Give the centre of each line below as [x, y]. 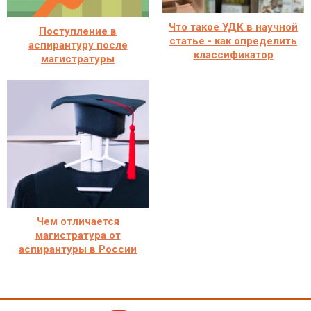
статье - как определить [233, 41]
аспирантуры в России [78, 249]
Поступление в [78, 31]
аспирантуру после [78, 45]
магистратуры [78, 59]
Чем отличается [78, 221]
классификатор [233, 55]
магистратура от [78, 235]
